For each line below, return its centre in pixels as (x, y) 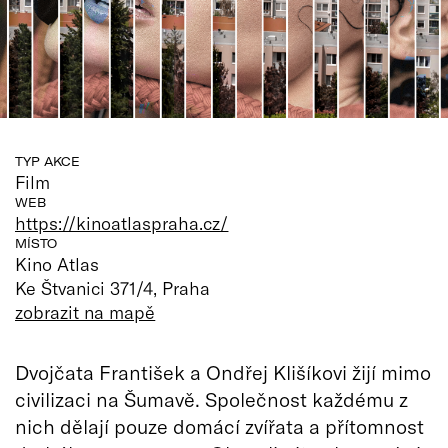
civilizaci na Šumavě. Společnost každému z (211, 398)
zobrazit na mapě (85, 311)
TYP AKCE (47, 161)
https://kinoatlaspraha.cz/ (122, 222)
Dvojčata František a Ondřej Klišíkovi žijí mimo (223, 371)
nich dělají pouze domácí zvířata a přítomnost (219, 425)
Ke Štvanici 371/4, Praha (113, 287)
